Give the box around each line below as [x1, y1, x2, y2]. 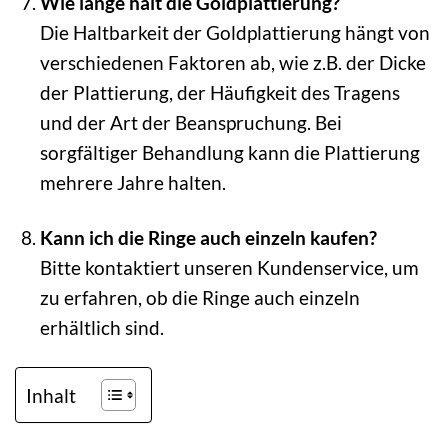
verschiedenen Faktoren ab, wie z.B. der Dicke [39, 50, 426, 74]
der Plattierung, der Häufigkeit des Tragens [39, 80, 400, 104]
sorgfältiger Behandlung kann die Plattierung [39, 140, 420, 164]
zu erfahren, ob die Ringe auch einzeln [39, 285, 360, 309]
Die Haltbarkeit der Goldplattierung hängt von [39, 20, 430, 44]
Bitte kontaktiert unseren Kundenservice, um [39, 255, 419, 279]
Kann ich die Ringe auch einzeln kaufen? [39, 225, 377, 249]
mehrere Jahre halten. [39, 170, 226, 194]
